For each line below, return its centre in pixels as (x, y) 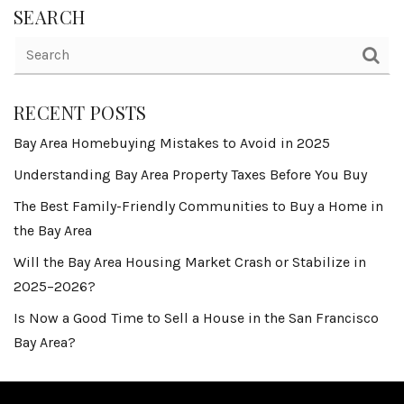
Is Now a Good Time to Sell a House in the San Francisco (196, 318)
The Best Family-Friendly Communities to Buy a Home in (198, 206)
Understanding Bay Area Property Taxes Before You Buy (190, 174)
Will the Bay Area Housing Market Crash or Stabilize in (190, 262)
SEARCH (50, 17)
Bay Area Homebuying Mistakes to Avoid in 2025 (172, 143)
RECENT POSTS (80, 112)
